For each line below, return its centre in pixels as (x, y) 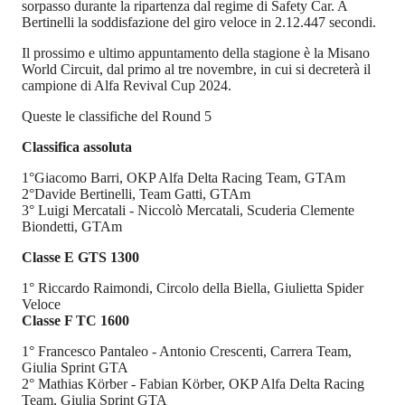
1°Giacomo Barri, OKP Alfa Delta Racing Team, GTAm (184, 178)
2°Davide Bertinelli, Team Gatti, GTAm (136, 194)
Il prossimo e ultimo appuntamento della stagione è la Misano (196, 53)
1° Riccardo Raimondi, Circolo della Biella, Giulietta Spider (193, 288)
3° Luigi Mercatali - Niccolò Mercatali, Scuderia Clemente (188, 211)
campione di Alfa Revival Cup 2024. (127, 86)
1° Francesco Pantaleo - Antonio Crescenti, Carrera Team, (187, 352)
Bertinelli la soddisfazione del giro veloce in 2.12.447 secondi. (199, 23)
